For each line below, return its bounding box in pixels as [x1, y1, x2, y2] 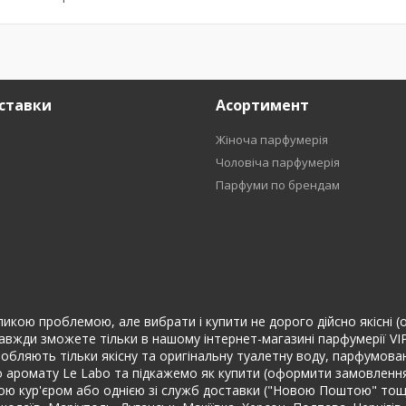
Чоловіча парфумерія [215, 154, 340, 170]
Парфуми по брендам [215, 177, 340, 193]
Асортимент [215, 95, 309, 115]
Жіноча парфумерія [215, 131, 328, 148]
